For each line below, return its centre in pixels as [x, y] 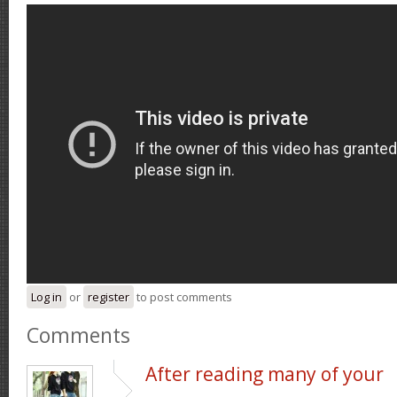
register [109, 296]
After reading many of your [265, 374]
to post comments [183, 296]
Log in [47, 296]
